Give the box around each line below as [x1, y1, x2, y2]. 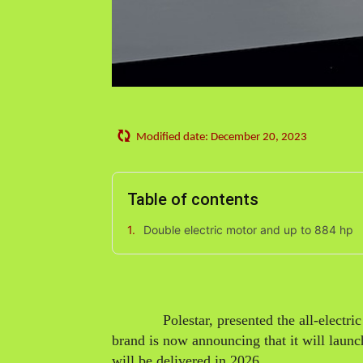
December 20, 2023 [211, 130, 307, 143]
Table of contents [127, 189, 258, 209]
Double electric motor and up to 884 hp [143, 222, 353, 237]
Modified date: [136, 130, 208, 143]
